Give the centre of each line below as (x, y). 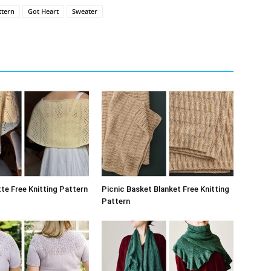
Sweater (85, 11)
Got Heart (43, 11)
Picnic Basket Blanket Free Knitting (165, 189)
